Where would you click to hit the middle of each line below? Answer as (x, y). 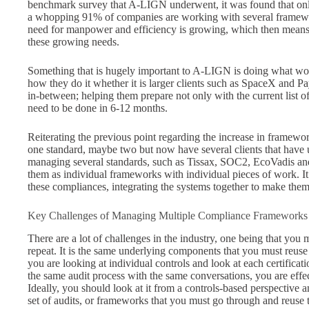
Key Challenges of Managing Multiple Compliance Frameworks (168, 216)
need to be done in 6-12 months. (98, 108)
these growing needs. (75, 42)
